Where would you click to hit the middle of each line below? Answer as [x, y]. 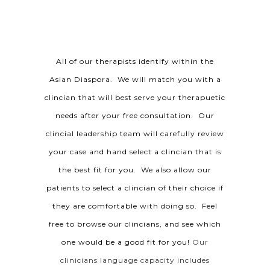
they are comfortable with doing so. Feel [135, 206]
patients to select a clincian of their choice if [135, 188]
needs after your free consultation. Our [135, 115]
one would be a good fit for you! [127, 242]
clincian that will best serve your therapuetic [135, 97]
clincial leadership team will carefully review [135, 133]
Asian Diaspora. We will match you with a [135, 79]
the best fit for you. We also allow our [135, 170]
